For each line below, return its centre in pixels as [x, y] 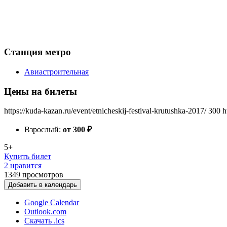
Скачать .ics [44, 221]
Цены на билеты [41, 91]
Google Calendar [52, 203]
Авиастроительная [56, 72]
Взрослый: [44, 130]
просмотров [43, 175]
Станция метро [37, 52]
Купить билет [28, 157]
